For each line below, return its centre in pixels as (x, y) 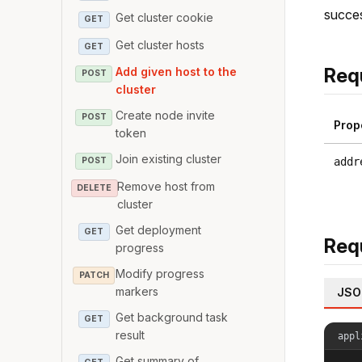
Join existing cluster (169, 159)
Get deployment (159, 229)
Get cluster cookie (165, 18)
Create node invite (166, 116)
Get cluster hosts (160, 44)
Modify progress (160, 273)
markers (137, 291)
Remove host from (166, 186)
